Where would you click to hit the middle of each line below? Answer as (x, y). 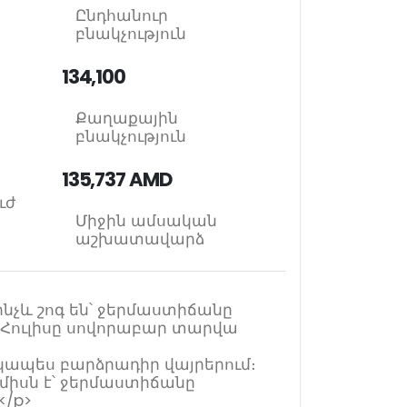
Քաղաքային (126, 118)
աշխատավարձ (139, 239)
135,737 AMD (116, 179)
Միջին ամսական (146, 221)
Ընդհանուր (121, 15)
